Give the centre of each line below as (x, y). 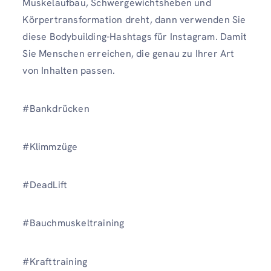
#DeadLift (46, 185)
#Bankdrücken (57, 108)
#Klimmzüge (51, 146)
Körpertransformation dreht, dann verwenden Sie (134, 19)
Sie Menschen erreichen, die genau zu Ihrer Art (129, 53)
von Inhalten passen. (69, 70)
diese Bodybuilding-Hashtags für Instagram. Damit (135, 36)
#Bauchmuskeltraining (75, 223)
